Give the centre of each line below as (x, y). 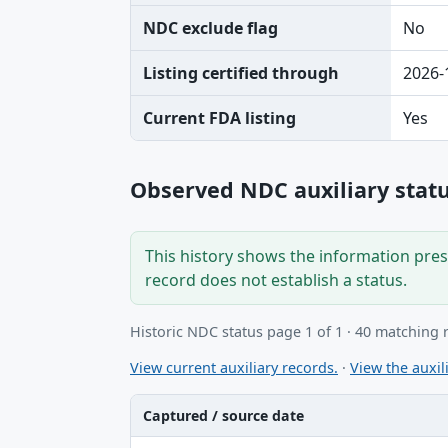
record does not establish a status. (276, 280)
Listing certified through (241, 73)
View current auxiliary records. (234, 368)
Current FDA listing (219, 118)
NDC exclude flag (210, 28)
